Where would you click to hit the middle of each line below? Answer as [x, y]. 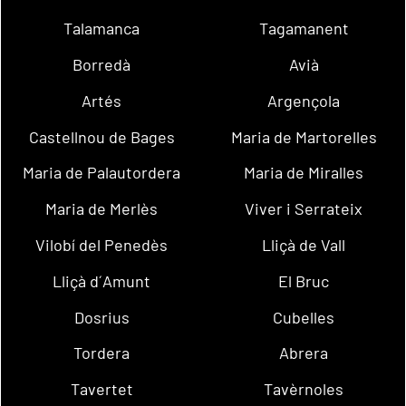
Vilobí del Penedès [102, 244]
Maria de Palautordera [102, 173]
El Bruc [304, 280]
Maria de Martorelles [304, 136]
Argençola [304, 100]
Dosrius [101, 317]
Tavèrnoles [304, 389]
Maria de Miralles [304, 173]
